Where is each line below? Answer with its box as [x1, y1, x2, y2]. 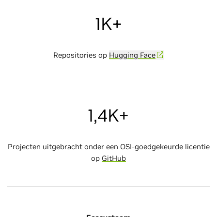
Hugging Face [109, 50, 155, 60]
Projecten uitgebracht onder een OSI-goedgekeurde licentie [7, 142, 210, 151]
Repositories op [53, 50, 109, 60]
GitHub [102, 154, 126, 163]
